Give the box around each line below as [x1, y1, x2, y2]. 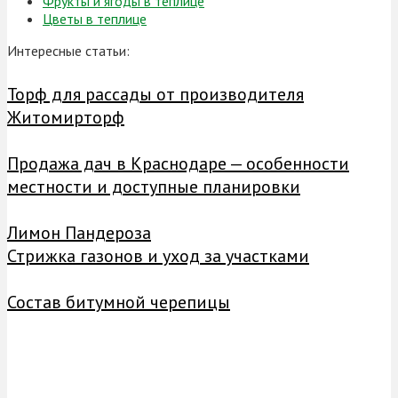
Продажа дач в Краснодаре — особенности [7, 152, 349, 176]
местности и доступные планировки [7, 175, 300, 199]
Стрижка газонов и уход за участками [7, 244, 309, 268]
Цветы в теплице [43, 10, 147, 28]
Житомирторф [7, 106, 124, 130]
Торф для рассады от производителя [7, 83, 304, 107]
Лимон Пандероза [7, 221, 151, 245]
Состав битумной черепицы [7, 291, 230, 314]
